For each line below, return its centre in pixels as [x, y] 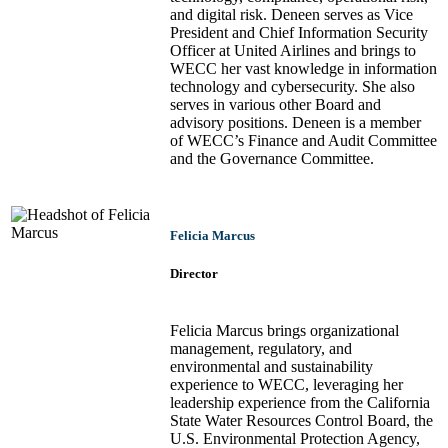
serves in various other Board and [275, 105]
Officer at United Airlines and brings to [293, 51]
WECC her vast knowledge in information [303, 69]
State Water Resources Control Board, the [301, 421]
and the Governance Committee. [272, 159]
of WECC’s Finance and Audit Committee [303, 141]
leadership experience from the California [300, 403]
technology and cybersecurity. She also [292, 87]
